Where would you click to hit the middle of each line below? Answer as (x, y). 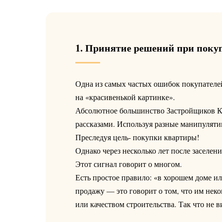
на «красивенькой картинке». (125, 97)
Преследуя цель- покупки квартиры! (137, 137)
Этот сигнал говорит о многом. (129, 164)
